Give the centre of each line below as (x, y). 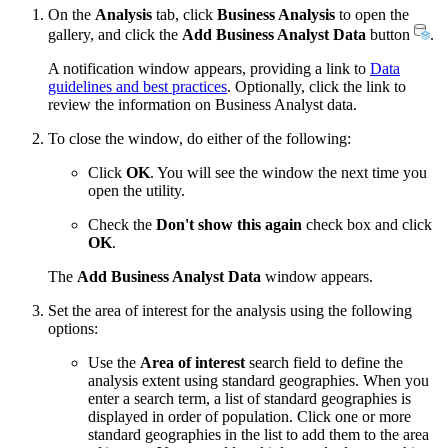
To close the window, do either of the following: (199, 139)
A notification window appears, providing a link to (209, 69)
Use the (114, 363)
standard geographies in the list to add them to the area (258, 435)
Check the (122, 225)
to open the (372, 15)
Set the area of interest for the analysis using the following (230, 311)
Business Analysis (276, 15)
